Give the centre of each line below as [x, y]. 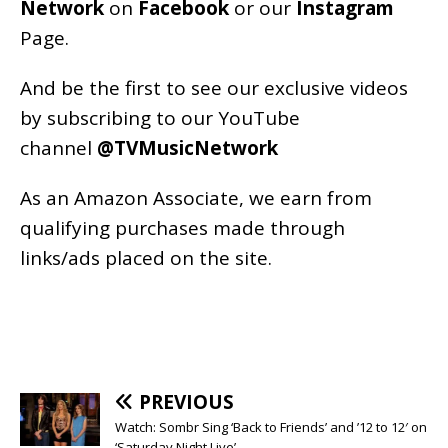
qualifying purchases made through [182, 227]
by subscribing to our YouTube [160, 117]
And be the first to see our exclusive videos [214, 87]
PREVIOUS [186, 401]
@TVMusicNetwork [187, 147]
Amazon [111, 197]
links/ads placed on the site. [146, 257]
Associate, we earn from [260, 197]
